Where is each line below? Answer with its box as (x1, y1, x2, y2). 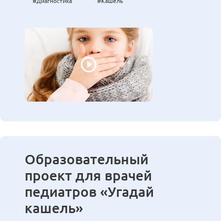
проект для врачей (25, 168, 152, 184)
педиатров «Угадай (25, 184, 154, 200)
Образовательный (25, 151, 148, 167)
